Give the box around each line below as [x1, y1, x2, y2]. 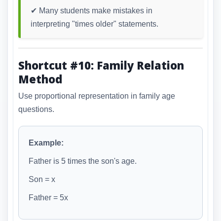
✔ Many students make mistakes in [31, 6, 152, 15]
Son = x [29, 175, 55, 184]
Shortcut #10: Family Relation [18, 57, 184, 73]
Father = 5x [29, 193, 68, 202]
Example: [29, 139, 64, 147]
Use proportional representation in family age [18, 92, 175, 101]
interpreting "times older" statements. [31, 19, 158, 28]
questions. [18, 105, 54, 114]
